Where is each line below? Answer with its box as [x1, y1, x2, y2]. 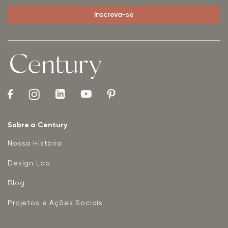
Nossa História [8, 140, 62, 147]
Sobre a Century [8, 122, 67, 129]
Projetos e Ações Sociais [8, 199, 103, 207]
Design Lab [8, 160, 50, 167]
